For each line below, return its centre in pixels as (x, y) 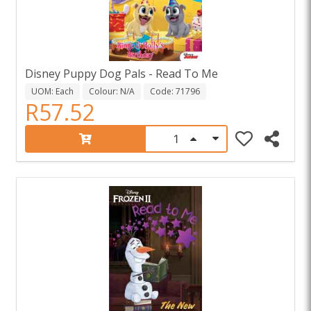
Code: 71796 (175, 91)
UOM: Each (52, 91)
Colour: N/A (112, 91)
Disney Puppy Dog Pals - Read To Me (121, 73)
